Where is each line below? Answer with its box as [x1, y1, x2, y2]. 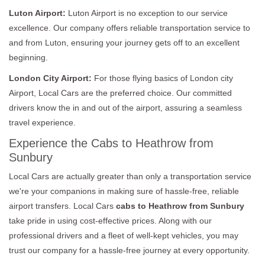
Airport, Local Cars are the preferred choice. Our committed [9, 88, 232, 98]
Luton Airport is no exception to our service [66, 8, 228, 18]
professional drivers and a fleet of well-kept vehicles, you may [9, 230, 238, 240]
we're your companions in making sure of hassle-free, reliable [9, 186, 239, 196]
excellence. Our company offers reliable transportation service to [9, 22, 250, 33]
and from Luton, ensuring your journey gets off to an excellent [9, 37, 240, 47]
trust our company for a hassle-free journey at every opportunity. [9, 245, 250, 255]
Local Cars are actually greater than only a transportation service [9, 171, 251, 181]
